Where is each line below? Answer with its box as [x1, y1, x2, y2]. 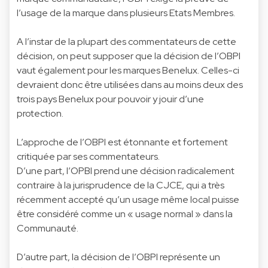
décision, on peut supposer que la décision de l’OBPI [17, 49, 240, 62]
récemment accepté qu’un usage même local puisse [17, 193, 239, 206]
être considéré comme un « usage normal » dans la [17, 207, 233, 220]
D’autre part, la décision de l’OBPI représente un [17, 250, 220, 263]
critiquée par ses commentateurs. [17, 150, 160, 163]
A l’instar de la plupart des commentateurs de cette [17, 35, 236, 48]
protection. [17, 106, 63, 120]
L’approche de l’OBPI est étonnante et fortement [17, 135, 228, 148]
